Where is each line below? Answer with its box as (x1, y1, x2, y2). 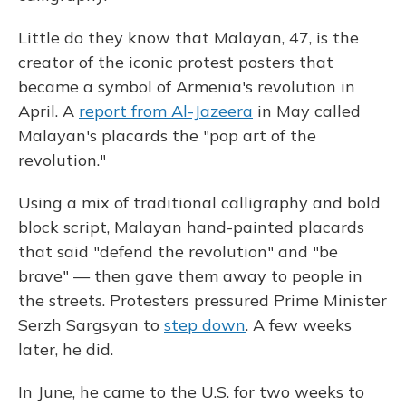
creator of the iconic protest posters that (18, 52, 333, 72)
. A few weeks (246, 314, 352, 335)
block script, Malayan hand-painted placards (18, 217, 364, 237)
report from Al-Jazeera (79, 101, 253, 121)
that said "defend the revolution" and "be (18, 241, 338, 262)
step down (164, 314, 246, 335)
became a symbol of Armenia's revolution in (18, 76, 355, 97)
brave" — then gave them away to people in (18, 266, 362, 286)
